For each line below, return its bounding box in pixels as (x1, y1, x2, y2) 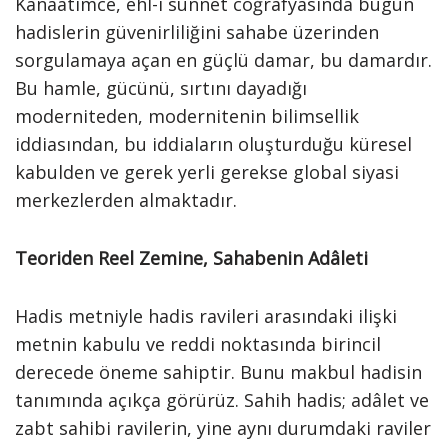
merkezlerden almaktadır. (15, 188, 237, 212)
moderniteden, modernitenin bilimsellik (15, 104, 359, 128)
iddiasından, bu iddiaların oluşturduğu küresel (15, 132, 412, 156)
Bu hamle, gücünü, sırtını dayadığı (15, 76, 307, 100)
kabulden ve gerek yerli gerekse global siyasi (15, 160, 399, 184)
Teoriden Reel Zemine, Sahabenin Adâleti (15, 246, 368, 270)
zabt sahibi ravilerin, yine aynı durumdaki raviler (15, 416, 431, 440)
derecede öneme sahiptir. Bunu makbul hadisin (15, 360, 422, 384)
